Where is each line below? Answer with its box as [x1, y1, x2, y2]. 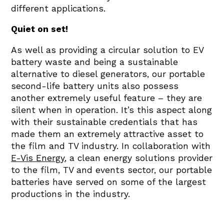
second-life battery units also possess [11, 80, 179, 91]
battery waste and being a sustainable [11, 56, 178, 67]
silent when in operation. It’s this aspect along [11, 104, 212, 115]
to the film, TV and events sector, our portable [11, 164, 212, 175]
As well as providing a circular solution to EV [11, 44, 204, 55]
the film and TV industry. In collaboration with [11, 140, 211, 151]
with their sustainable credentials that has [11, 116, 198, 127]
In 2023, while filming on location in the [11, 209, 182, 220]
